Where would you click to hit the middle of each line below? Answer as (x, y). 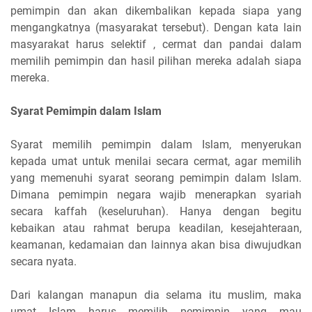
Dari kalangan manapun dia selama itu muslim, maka (156, 295)
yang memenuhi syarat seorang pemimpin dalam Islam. (156, 178)
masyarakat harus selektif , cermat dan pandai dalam (156, 44)
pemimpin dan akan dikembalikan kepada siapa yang (156, 10)
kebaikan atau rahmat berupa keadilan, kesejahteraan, (156, 228)
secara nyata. (44, 261)
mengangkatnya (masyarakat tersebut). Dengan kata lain (156, 27)
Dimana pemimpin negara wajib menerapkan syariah (156, 194)
